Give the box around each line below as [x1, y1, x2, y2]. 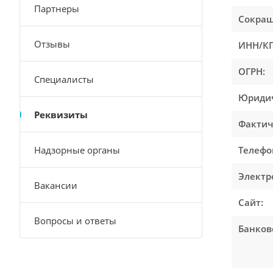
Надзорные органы [34, 144, 120, 156]
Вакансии [34, 179, 77, 191]
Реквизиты [34, 108, 88, 121]
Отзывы [34, 38, 70, 50]
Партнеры [34, 2, 79, 15]
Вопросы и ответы [34, 214, 116, 227]
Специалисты [34, 73, 94, 85]
